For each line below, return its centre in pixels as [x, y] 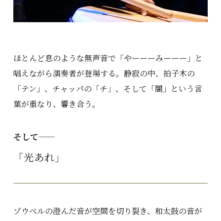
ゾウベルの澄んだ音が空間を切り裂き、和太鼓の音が [108, 211]
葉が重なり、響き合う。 [57, 104]
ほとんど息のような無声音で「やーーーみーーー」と [108, 58]
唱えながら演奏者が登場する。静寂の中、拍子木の [104, 73]
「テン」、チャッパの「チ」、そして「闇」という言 [108, 88]
